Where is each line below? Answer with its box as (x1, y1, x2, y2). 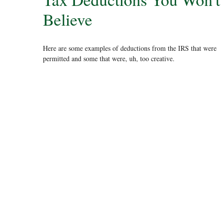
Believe (43, 7, 92, 30)
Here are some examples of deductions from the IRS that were (43, 43, 217, 53)
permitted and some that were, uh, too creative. (43, 54, 175, 64)
